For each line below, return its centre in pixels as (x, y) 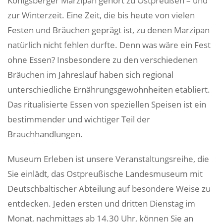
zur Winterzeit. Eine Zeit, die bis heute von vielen (101, 15)
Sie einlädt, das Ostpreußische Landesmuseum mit (105, 174)
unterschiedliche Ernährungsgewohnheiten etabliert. (109, 89)
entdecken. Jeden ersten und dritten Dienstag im (101, 203)
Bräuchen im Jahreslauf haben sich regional (90, 75)
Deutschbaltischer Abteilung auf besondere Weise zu (109, 189)
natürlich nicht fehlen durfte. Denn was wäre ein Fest (109, 45)
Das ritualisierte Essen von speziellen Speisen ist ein (107, 104)
